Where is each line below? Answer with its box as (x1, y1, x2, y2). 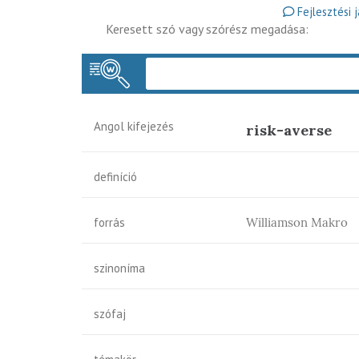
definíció (94, 169, 137, 184)
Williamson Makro (246, 215, 348, 230)
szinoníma (94, 260, 145, 276)
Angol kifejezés (94, 119, 174, 134)
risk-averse (246, 121, 332, 139)
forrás (94, 215, 125, 230)
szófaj (94, 306, 126, 321)
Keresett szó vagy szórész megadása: (106, 21, 309, 37)
